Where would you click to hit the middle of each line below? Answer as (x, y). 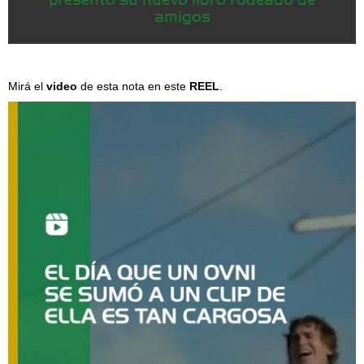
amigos (182, 15)
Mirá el (27, 86)
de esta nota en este (132, 86)
